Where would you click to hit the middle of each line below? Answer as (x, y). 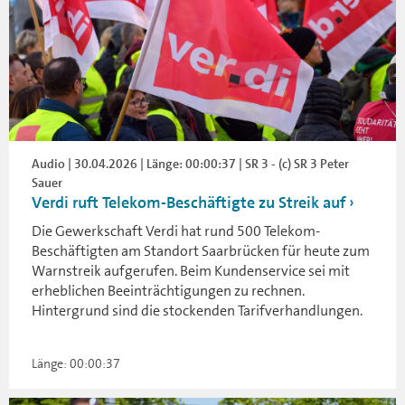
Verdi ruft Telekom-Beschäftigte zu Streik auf (188, 202)
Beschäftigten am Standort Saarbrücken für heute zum (201, 251)
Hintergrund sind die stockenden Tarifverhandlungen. (197, 311)
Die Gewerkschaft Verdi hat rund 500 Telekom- (176, 231)
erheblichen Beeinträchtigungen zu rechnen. (168, 291)
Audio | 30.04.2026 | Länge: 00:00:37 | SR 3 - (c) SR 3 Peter (190, 164)
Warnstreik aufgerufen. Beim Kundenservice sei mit (191, 271)
